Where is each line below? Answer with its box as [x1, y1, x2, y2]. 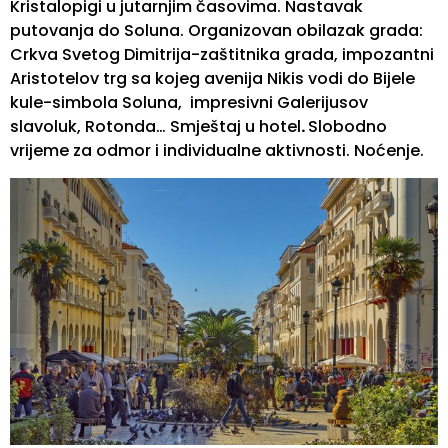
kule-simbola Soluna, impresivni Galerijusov [10, 91, 368, 115]
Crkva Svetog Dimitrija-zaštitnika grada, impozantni [10, 43, 434, 67]
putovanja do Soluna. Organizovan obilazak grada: [10, 19, 423, 43]
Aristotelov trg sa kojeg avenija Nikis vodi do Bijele [10, 67, 415, 91]
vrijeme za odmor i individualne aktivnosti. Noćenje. [10, 139, 424, 163]
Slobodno [308, 115, 387, 139]
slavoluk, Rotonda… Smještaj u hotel [10, 115, 301, 139]
